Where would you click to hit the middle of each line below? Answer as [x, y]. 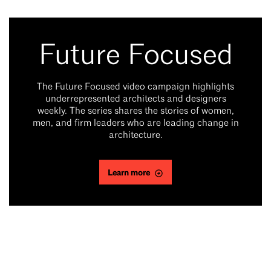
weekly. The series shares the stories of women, [135, 112]
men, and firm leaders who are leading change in [135, 124]
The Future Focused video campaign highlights [135, 87]
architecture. [135, 136]
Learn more [129, 173]
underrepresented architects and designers [135, 100]
